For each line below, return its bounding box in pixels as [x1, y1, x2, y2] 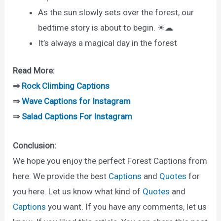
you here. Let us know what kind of [13, 186, 143, 196]
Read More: [13, 66, 55, 76]
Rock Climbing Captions [22, 81, 110, 91]
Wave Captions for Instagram [22, 96, 131, 107]
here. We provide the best [13, 171, 109, 181]
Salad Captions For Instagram [22, 111, 133, 122]
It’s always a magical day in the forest [38, 37, 178, 48]
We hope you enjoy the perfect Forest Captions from [13, 155, 208, 166]
